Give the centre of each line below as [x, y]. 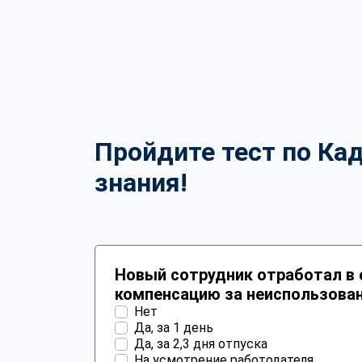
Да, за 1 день [174, 328]
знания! [141, 182]
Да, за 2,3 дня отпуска [201, 344]
